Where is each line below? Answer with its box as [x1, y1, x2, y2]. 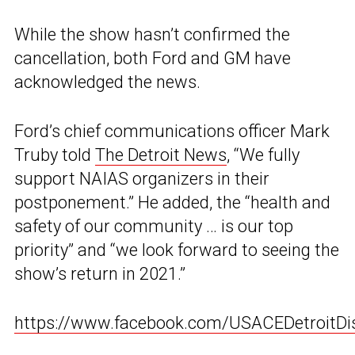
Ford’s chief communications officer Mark [14, 121, 330, 142]
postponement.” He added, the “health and [14, 193, 330, 213]
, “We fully [227, 145, 300, 166]
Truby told [14, 145, 95, 166]
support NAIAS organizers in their [14, 169, 269, 189]
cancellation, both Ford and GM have [14, 48, 291, 69]
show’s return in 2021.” [14, 264, 185, 284]
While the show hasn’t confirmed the [14, 25, 290, 45]
